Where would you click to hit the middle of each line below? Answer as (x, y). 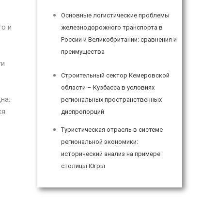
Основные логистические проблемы (116, 15)
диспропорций (83, 112)
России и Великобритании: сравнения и (119, 40)
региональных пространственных (112, 100)
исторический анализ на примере (111, 154)
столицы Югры (83, 166)
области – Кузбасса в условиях (108, 88)
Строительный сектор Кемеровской (116, 76)
